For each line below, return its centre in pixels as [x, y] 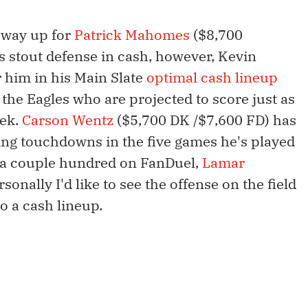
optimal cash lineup [212, 78]
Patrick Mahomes [132, 35]
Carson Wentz [68, 120]
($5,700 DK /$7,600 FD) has [205, 120]
